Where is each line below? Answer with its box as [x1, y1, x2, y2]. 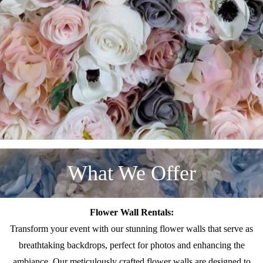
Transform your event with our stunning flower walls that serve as [10, 224, 253, 234]
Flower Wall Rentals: [89, 207, 174, 218]
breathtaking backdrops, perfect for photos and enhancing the [18, 240, 245, 251]
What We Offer [67, 161, 196, 185]
